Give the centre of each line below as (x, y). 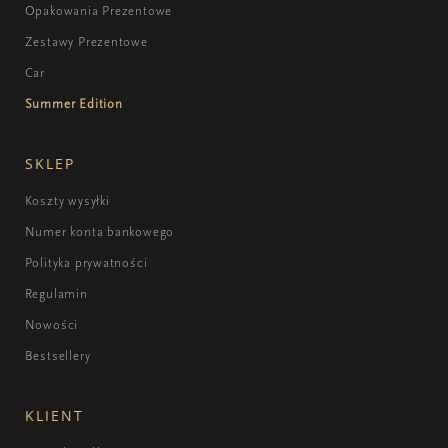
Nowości (51, 324)
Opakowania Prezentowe (98, 10)
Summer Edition (73, 103)
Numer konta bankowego (99, 231)
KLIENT (54, 415)
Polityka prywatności (86, 262)
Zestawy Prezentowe (86, 41)
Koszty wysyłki (67, 200)
